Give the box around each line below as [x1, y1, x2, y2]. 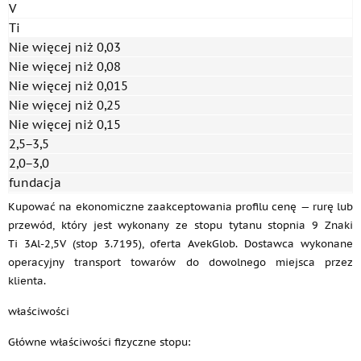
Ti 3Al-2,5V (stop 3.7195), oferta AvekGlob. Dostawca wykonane [8, 237, 353, 251]
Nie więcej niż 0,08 [9, 59, 121, 74]
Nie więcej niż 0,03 [9, 39, 121, 55]
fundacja [9, 175, 61, 190]
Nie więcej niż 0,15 [9, 117, 121, 132]
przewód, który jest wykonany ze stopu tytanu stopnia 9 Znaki [8, 218, 353, 232]
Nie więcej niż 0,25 [9, 98, 121, 113]
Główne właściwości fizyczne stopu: [8, 335, 191, 349]
